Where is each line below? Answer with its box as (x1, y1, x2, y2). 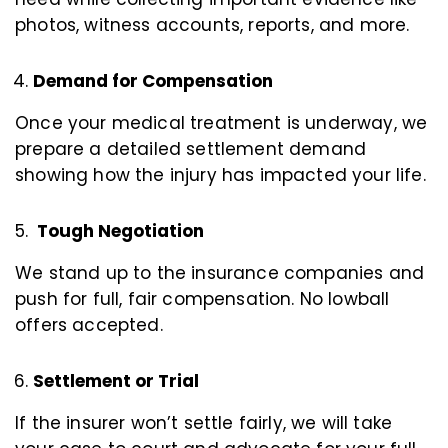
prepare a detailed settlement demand (15, 136, 367, 161)
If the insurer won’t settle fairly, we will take (15, 410, 393, 435)
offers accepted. (15, 312, 163, 337)
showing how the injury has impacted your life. (15, 162, 426, 187)
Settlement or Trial (33, 368, 199, 393)
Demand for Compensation (33, 68, 273, 93)
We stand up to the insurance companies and (15, 260, 425, 285)
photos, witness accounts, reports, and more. (15, 12, 410, 37)
